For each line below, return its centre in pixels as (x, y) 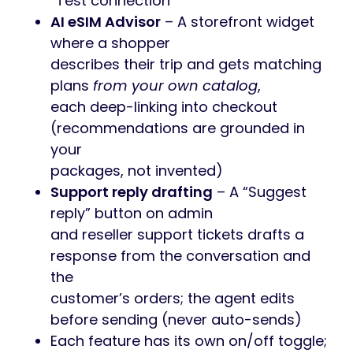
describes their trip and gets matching (186, 64)
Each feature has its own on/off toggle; (189, 341)
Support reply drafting (132, 192)
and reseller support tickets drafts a (177, 234)
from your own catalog (175, 85)
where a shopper (110, 43)
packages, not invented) (137, 171)
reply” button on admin (132, 213)
